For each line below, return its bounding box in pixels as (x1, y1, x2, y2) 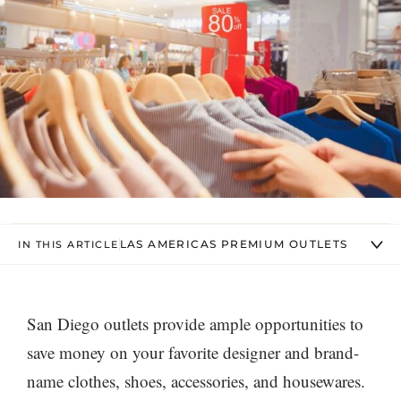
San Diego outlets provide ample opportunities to (27, 312, 363, 335)
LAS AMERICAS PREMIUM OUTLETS (119, 237, 348, 251)
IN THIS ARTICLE (18, 237, 119, 251)
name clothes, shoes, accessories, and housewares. (27, 370, 365, 392)
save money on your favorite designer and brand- (27, 341, 359, 363)
